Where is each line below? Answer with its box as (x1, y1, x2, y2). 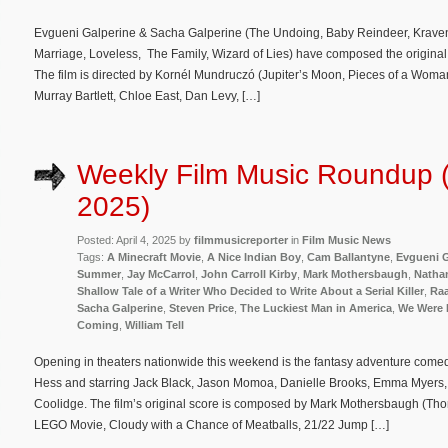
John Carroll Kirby (201, 267, 297, 280)
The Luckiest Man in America (240, 301, 392, 314)
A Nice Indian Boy (207, 250, 301, 263)
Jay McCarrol (127, 267, 195, 280)
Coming (77, 318, 119, 331)
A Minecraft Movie (107, 250, 201, 263)
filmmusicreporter (194, 233, 288, 246)
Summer (77, 267, 121, 280)
